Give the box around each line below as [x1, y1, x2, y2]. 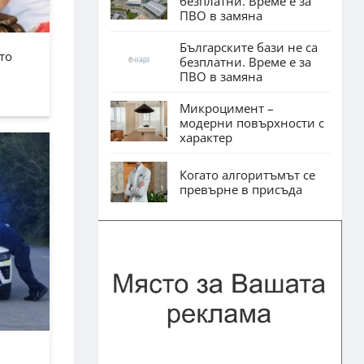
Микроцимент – [180, 99, 274, 116]
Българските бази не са [180, 38, 318, 55]
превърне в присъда [180, 180, 302, 197]
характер [180, 128, 232, 145]
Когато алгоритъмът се [180, 166, 315, 183]
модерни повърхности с [180, 114, 324, 131]
